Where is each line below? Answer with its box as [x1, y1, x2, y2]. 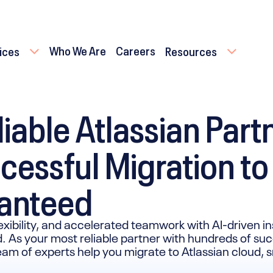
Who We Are [49, 40, 106, 58]
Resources [165, 41, 217, 59]
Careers [115, 40, 155, 58]
